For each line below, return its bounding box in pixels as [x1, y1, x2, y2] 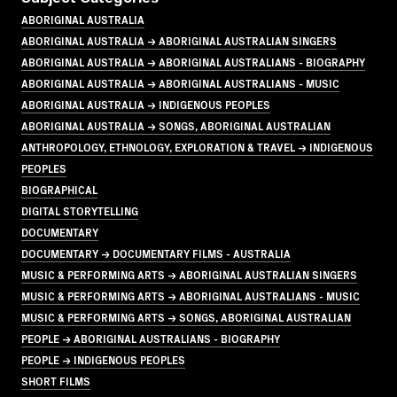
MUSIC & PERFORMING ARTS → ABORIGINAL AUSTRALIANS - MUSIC [21, 288, 360, 304]
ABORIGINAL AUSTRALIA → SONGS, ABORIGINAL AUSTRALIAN [21, 118, 331, 134]
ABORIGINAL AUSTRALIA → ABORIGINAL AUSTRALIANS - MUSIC [21, 75, 339, 91]
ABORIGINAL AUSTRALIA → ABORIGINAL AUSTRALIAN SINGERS [21, 33, 337, 49]
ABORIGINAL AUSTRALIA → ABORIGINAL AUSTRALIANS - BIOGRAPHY [21, 54, 365, 70]
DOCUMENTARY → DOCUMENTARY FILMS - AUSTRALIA [21, 245, 291, 261]
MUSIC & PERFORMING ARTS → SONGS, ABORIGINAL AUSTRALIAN [21, 309, 351, 325]
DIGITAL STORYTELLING [21, 203, 138, 219]
